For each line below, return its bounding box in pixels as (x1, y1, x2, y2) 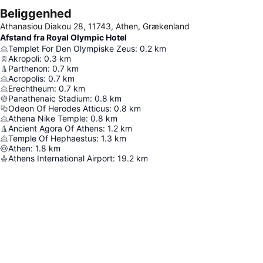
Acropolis (8, 73, 43, 84)
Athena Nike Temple (8, 113, 86, 124)
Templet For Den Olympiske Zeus (8, 43, 135, 54)
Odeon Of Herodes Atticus (8, 103, 109, 114)
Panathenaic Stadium (8, 93, 90, 104)
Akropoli (8, 53, 39, 64)
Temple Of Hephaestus (8, 133, 96, 144)
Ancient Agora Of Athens (8, 123, 103, 134)
